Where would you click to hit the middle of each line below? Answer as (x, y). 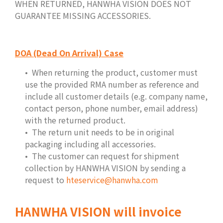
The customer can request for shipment (106, 156)
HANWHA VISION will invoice (98, 211)
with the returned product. (75, 120)
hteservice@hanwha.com (112, 179)
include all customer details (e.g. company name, (116, 96)
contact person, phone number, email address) (111, 108)
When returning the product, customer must (115, 72)
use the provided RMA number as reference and (112, 84)
